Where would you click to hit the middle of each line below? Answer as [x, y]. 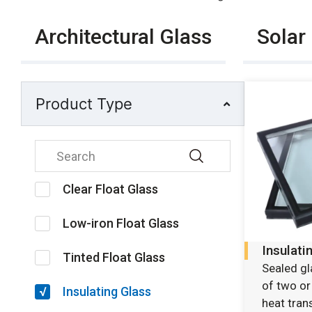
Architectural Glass [123, 37]
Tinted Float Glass [114, 258]
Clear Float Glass [110, 189]
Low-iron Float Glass [121, 224]
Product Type [84, 104]
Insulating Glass [107, 292]
